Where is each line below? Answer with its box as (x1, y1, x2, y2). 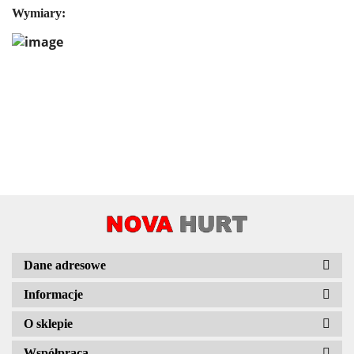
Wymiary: (12, 6, 66, 21)
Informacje (24, 287, 83, 301)
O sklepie (24, 316, 73, 330)
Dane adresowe (24, 258, 106, 272)
